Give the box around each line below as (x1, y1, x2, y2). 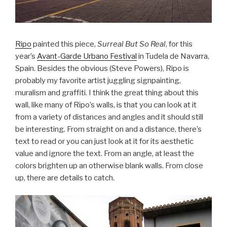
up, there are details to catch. (15, 173, 115, 182)
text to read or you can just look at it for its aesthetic (15, 136, 194, 146)
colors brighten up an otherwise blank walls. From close (15, 161, 203, 170)
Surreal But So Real (97, 39, 166, 49)
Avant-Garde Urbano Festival (37, 51, 137, 61)
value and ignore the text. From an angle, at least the (15, 148, 194, 158)
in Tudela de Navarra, (137, 51, 209, 61)
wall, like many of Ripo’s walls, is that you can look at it (15, 100, 197, 109)
